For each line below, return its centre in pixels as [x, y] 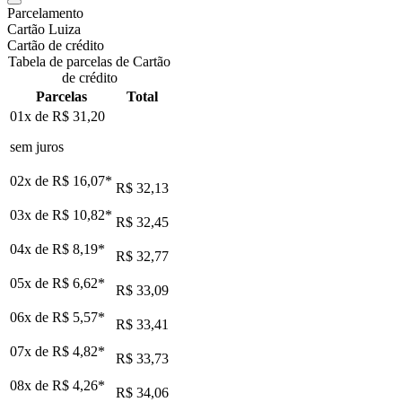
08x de [31, 385]
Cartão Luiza [44, 29]
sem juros [37, 146]
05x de [31, 283]
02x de [31, 180]
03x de [31, 214]
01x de [31, 116]
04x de [31, 249]
